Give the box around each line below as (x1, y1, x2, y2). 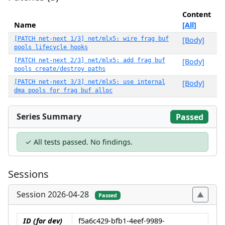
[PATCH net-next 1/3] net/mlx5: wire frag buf (14, 35, 169, 42)
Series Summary (17, 111, 81, 123)
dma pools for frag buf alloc (14, 87, 113, 94)
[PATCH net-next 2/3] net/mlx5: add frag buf (14, 57, 165, 64)
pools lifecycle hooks (14, 44, 88, 51)
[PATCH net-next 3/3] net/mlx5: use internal (14, 78, 165, 85)
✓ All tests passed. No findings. (25, 137, 133, 147)
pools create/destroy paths (14, 65, 105, 72)
